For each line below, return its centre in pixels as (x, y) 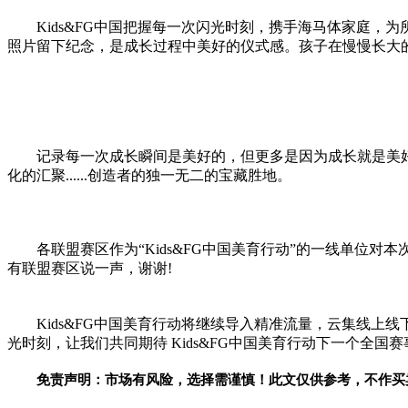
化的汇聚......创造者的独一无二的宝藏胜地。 (149, 175)
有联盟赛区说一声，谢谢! (90, 268)
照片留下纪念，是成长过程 (95, 46)
